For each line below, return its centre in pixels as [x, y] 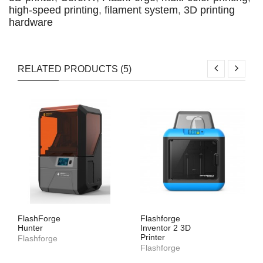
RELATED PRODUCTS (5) [75, 69]
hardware [31, 22]
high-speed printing [54, 10]
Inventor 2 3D [166, 228]
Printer [153, 237]
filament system [141, 10]
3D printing [209, 10]
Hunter [30, 228]
